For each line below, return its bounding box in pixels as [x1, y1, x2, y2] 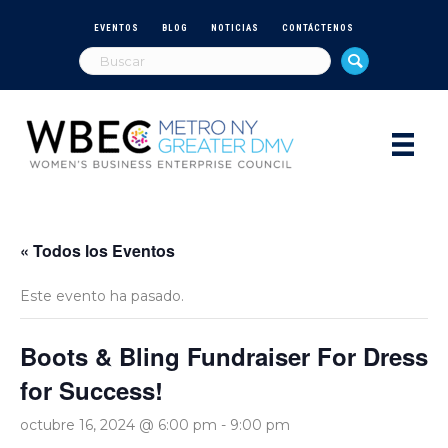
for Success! [20, 372, 163, 407]
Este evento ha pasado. [20, 286, 184, 305]
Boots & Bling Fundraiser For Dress [20, 338, 428, 373]
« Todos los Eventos [20, 238, 175, 262]
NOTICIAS [211, 22, 259, 33]
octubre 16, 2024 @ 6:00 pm [20, 415, 217, 434]
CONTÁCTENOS [282, 22, 354, 33]
